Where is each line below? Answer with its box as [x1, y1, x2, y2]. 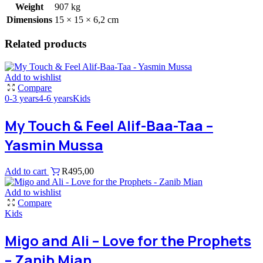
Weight [15, 1, 43, 12]
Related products [5, 38, 86, 50]
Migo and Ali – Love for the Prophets [5, 230, 251, 250]
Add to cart [5, 166, 49, 176]
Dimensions [6, 14, 52, 25]
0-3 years [5, 93, 39, 104]
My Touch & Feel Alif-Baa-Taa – [5, 116, 213, 136]
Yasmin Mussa [5, 135, 103, 155]
